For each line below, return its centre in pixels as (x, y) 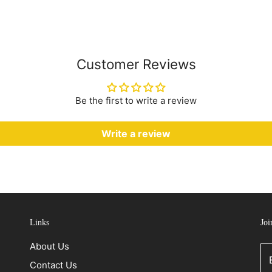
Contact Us (53, 265)
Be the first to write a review (136, 100)
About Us (49, 246)
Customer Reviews (136, 64)
